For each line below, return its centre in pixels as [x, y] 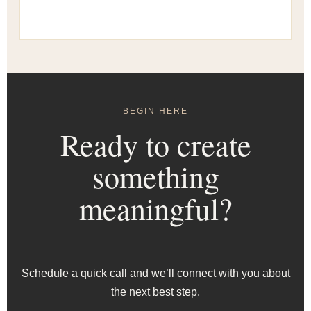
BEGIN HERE [155, 111]
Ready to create [155, 144]
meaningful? [155, 208]
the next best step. [155, 292]
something [155, 176]
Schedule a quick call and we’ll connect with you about [155, 273]
